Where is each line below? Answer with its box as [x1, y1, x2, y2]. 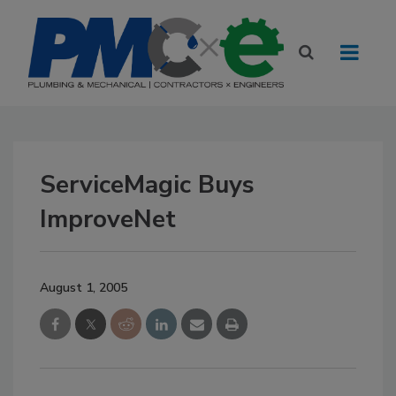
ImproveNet [40, 202, 176, 236]
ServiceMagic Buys [40, 168, 255, 202]
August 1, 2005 [40, 279, 127, 296]
